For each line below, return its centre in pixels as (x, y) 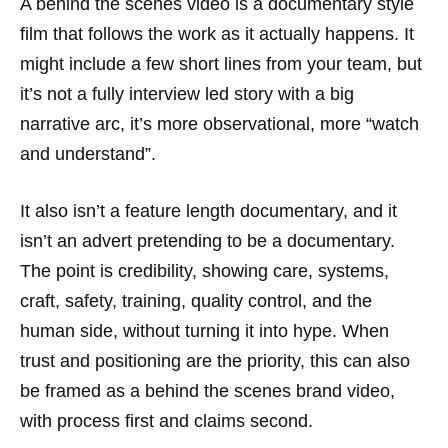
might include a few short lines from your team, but (221, 63)
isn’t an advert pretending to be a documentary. (207, 240)
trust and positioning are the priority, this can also (215, 360)
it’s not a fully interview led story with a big (187, 93)
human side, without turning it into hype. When (204, 330)
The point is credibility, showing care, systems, (204, 270)
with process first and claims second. (166, 420)
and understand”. (88, 153)
